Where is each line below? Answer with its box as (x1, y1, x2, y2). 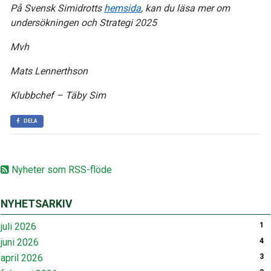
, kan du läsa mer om (141, 2, 230, 14)
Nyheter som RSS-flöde (9, 164, 112, 175)
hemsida (104, 2, 141, 14)
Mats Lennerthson (10, 65, 88, 77)
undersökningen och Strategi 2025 (10, 17, 157, 28)
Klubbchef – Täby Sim (10, 90, 106, 101)
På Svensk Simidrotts (10, 2, 104, 14)
